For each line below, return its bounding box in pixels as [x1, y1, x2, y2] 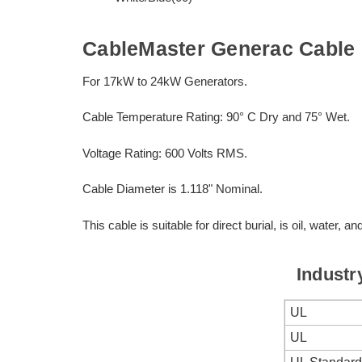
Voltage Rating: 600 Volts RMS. [82, 145, 247, 160]
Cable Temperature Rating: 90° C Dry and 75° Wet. [82, 110, 350, 124]
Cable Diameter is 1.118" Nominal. [82, 182, 263, 196]
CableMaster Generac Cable [82, 36, 356, 60]
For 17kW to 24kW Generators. [82, 74, 247, 88]
